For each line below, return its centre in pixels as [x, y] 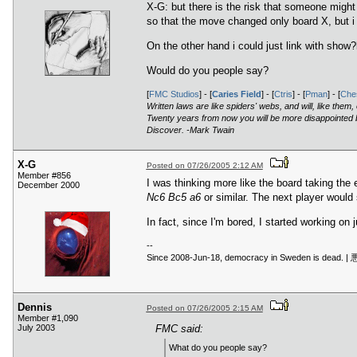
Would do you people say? [207, 70]
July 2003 [36, 328]
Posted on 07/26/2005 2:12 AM [204, 166]
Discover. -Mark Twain [190, 129]
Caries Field [236, 94]
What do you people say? [218, 348]
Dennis [35, 308]
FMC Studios [174, 94]
